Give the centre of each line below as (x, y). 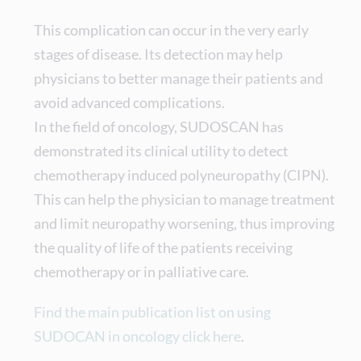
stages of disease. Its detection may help (159, 54)
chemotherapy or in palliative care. (142, 272)
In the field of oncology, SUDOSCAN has (159, 127)
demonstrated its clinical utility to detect (162, 151)
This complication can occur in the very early (172, 30)
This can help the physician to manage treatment (185, 199)
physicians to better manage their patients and (179, 78)
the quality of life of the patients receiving (164, 247)
